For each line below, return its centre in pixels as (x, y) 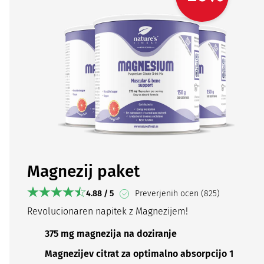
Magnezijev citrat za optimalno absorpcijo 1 (139, 254)
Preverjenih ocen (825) (176, 193)
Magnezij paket (83, 171)
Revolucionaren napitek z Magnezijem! (107, 211)
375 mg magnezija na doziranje (110, 234)
